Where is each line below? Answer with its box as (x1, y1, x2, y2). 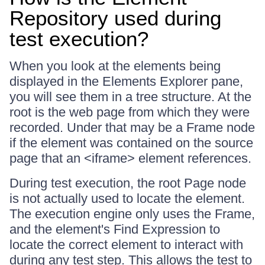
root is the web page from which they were (9, 105, 250, 119)
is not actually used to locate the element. (9, 191, 245, 206)
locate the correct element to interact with (9, 237, 243, 252)
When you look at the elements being (9, 59, 221, 73)
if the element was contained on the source (9, 135, 253, 150)
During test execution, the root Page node (9, 176, 246, 190)
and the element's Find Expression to (9, 222, 220, 237)
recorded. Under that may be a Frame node (9, 120, 255, 135)
